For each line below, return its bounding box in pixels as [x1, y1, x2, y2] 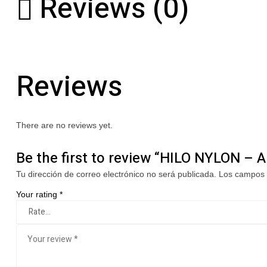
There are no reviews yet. [16, 120, 113, 131]
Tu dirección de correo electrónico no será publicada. [16, 169, 216, 179]
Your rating [16, 190, 60, 200]
